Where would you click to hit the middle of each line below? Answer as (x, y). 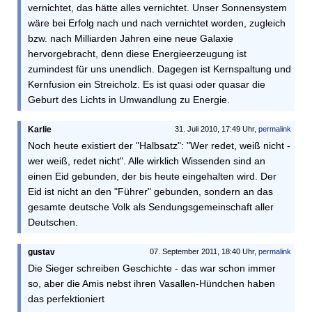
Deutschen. (53, 222)
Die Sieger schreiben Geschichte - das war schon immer (152, 268)
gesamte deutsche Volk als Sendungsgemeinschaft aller (151, 207)
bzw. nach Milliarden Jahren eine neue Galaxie (131, 38)
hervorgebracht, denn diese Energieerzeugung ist (137, 54)
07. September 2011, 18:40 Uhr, (204, 251)
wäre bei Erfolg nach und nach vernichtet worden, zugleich (157, 23)
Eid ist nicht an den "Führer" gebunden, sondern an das (150, 192)
